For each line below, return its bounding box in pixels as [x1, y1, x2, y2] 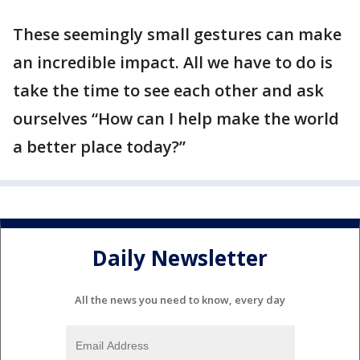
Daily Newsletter [92, 243, 268, 273]
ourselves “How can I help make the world [13, 108, 339, 129]
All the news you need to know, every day [75, 292, 285, 307]
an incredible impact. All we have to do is [13, 51, 333, 73]
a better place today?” [13, 136, 186, 157]
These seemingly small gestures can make [13, 23, 342, 45]
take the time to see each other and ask [13, 80, 324, 101]
